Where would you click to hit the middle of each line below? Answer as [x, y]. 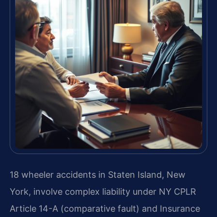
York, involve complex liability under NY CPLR [103, 192]
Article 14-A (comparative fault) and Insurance [105, 209]
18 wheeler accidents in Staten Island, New [98, 175]
